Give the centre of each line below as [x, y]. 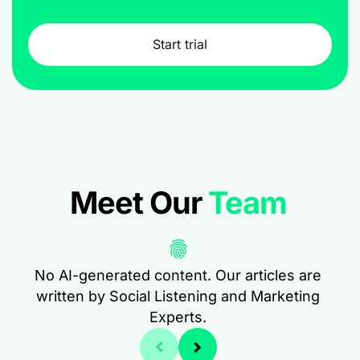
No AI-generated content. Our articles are [178, 275]
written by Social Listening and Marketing [178, 296]
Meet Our [139, 202]
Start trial [180, 44]
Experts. [178, 317]
